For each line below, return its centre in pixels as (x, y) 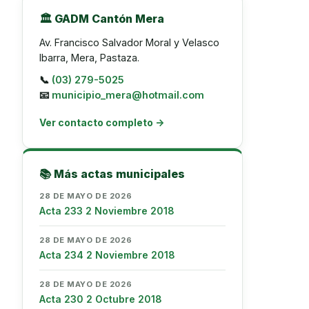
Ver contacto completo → (102, 122)
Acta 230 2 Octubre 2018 (101, 299)
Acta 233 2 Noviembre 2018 (107, 211)
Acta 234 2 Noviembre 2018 (107, 255)
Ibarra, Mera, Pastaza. (89, 58)
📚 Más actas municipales (112, 174)
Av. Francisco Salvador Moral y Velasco (129, 42)
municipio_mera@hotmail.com (128, 95)
